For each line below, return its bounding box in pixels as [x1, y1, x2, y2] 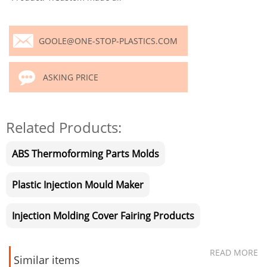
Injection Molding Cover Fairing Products [12, 209, 194, 222]
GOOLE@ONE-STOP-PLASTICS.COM [39, 35, 178, 46]
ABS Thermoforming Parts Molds [12, 147, 159, 160]
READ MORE [210, 247, 258, 259]
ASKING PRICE [43, 72, 98, 83]
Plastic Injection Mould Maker [12, 178, 144, 191]
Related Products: [6, 117, 122, 137]
